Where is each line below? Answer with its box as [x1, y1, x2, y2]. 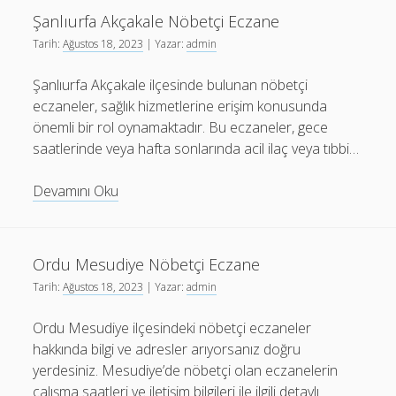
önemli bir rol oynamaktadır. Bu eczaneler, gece [33, 118, 329, 137]
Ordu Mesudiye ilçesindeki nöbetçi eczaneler [33, 318, 312, 338]
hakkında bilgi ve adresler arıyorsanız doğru [33, 339, 301, 359]
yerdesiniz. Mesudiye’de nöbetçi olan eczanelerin [33, 361, 339, 380]
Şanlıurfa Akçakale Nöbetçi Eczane [33, 11, 280, 32]
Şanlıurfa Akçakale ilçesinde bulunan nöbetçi [33, 75, 308, 95]
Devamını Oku [33, 181, 119, 201]
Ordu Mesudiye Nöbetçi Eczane [33, 254, 261, 275]
